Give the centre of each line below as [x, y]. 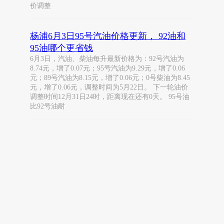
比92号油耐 [47, 106]
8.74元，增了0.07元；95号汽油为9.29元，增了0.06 [107, 68]
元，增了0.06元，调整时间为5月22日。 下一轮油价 [109, 87]
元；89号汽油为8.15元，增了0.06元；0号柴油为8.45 [110, 78]
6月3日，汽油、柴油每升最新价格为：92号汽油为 [107, 59]
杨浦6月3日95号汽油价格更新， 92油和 [108, 36]
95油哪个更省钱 [61, 48]
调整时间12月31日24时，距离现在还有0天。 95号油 [110, 97]
